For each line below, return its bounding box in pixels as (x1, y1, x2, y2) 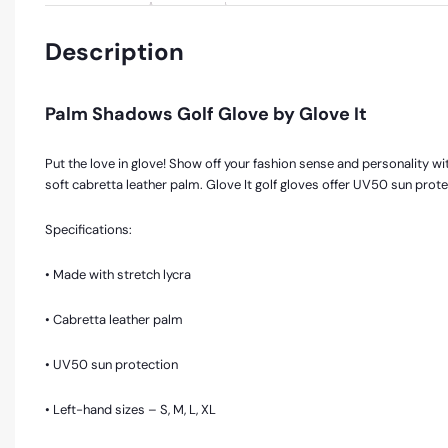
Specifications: (45, 220, 132, 238)
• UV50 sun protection (45, 355, 178, 373)
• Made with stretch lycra (45, 265, 191, 283)
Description (45, 36, 184, 67)
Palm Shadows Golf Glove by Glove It (45, 102, 367, 127)
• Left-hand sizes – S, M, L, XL (45, 400, 216, 418)
